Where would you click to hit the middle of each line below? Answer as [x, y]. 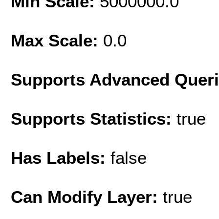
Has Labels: [61, 157]
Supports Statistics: [94, 118]
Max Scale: [57, 40]
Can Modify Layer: [87, 197]
